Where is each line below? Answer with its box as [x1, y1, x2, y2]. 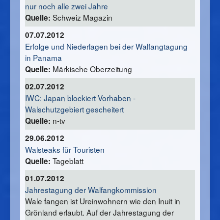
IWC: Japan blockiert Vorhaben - [25, 92, 136, 104]
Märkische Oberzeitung [51, 63, 132, 75]
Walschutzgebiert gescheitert [25, 104, 124, 115]
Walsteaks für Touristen [25, 144, 105, 155]
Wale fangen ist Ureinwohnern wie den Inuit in [25, 195, 180, 207]
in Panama [25, 52, 62, 63]
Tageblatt [51, 155, 83, 166]
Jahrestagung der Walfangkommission [25, 184, 157, 195]
